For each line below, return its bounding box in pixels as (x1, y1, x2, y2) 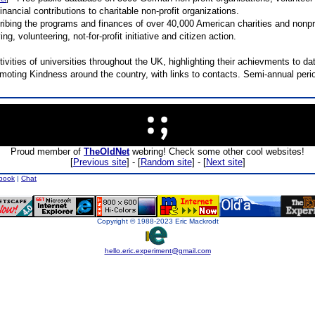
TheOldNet (84, 146, 129, 157)
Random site (140, 157, 192, 167)
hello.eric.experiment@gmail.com (104, 247, 211, 255)
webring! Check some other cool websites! (129, 146, 304, 157)
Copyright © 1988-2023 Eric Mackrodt (96, 217, 219, 225)
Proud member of (11, 146, 84, 157)
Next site (205, 157, 243, 167)
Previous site (72, 157, 127, 167)
